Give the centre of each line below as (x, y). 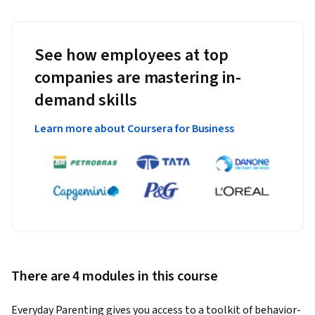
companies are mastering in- (138, 78)
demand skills (86, 101)
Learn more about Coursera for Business (135, 129)
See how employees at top (131, 56)
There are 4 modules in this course (115, 276)
